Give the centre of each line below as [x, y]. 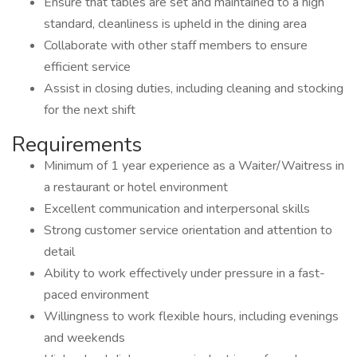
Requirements [77, 145]
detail [59, 252]
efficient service [87, 67]
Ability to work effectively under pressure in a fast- [184, 273]
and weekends [84, 338]
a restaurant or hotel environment [136, 187]
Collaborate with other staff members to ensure [176, 45]
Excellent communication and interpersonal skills [177, 209]
